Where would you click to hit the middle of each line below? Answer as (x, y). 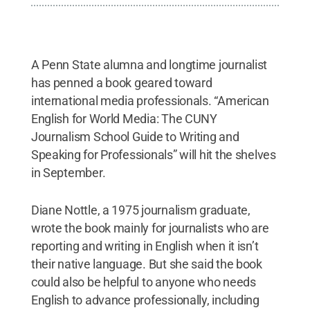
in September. (68, 173)
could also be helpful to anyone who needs (143, 282)
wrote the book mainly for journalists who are (150, 228)
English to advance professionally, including (145, 300)
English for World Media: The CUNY (124, 119)
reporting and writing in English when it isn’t (145, 246)
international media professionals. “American (150, 101)
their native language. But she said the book (146, 264)
